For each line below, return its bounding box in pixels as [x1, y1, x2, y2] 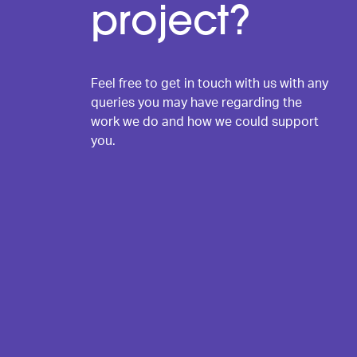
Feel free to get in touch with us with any [91, 77, 328, 90]
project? [91, 4, 250, 45]
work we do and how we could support [91, 116, 319, 128]
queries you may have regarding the [91, 96, 302, 109]
